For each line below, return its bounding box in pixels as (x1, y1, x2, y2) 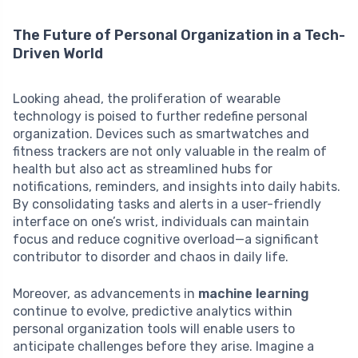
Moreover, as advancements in (13, 286, 198, 302)
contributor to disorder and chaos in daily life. (13, 249, 288, 265)
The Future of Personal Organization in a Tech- (13, 26, 345, 45)
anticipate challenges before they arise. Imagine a (13, 339, 314, 355)
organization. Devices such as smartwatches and (13, 126, 309, 142)
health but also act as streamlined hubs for (13, 161, 272, 177)
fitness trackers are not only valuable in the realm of (13, 144, 327, 160)
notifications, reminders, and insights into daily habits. (13, 179, 340, 195)
